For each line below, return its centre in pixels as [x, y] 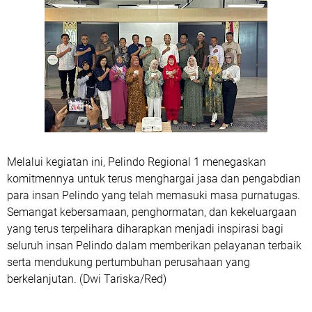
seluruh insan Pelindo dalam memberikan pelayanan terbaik [154, 246]
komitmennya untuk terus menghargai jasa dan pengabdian [154, 179]
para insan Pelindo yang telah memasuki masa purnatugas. [154, 196]
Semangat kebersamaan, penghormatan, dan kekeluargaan [152, 212]
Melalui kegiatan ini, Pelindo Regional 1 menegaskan [136, 162]
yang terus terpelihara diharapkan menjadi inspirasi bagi [145, 229]
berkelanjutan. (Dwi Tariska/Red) [87, 279]
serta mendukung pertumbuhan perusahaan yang [128, 263]
